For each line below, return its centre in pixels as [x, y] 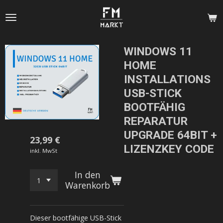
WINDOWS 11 [158, 52]
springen [20, 30]
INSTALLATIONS [167, 79]
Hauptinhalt [24, 20]
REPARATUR [156, 121]
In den [88, 175]
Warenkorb [88, 185]
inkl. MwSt [44, 151]
